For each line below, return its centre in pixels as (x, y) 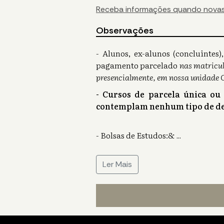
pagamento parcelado (138, 65)
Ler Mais (117, 164)
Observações (125, 31)
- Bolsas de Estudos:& (135, 135)
